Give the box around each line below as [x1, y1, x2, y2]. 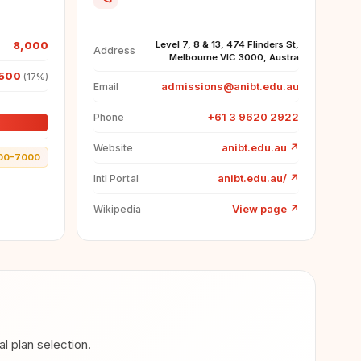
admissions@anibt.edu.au [161, 80, 299, 93]
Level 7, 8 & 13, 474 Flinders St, [156, 39, 299, 50]
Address [93, 44, 136, 56]
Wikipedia [93, 202, 142, 215]
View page [232, 202, 289, 215]
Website [93, 141, 134, 154]
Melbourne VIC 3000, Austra [169, 52, 299, 63]
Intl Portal [93, 172, 139, 185]
